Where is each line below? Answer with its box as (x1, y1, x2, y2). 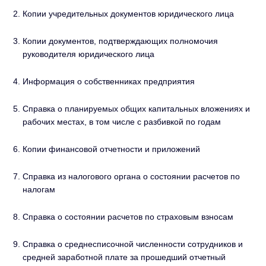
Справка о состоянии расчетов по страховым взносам (23, 212, 233, 222)
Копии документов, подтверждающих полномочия (23, 36, 218, 46)
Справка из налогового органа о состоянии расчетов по (23, 172, 240, 182)
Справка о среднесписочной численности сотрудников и (23, 239, 243, 249)
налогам (23, 185, 55, 195)
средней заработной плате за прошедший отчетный (23, 252, 226, 262)
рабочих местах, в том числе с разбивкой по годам (23, 117, 221, 127)
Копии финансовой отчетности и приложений (23, 144, 200, 154)
